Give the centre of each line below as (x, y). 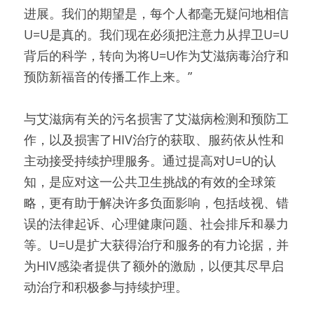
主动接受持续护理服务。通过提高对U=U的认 (150, 161)
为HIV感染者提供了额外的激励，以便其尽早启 (154, 266)
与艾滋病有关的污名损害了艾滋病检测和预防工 (156, 118)
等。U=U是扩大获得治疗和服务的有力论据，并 (156, 245)
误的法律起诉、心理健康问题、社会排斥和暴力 (156, 224)
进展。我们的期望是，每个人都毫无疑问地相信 (156, 13)
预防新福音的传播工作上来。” (108, 76)
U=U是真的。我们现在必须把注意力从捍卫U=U (156, 34)
